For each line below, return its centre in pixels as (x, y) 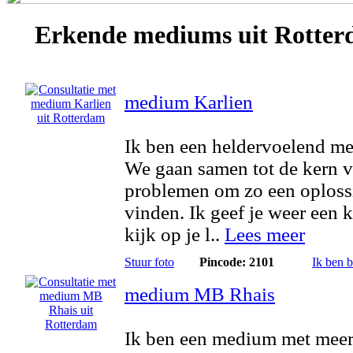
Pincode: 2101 (236, 262)
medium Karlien (189, 102)
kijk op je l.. (175, 234)
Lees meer (265, 234)
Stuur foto (149, 262)
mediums (182, 35)
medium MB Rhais (200, 294)
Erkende (84, 35)
